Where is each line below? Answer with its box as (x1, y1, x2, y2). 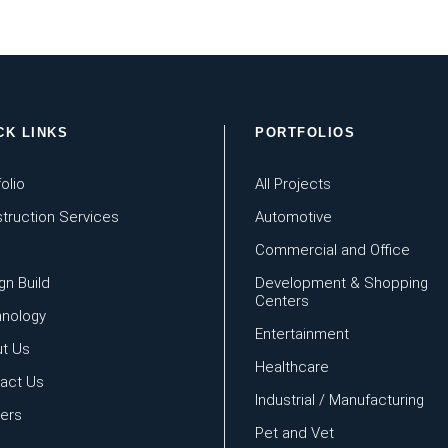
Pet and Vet (255, 424, 334, 443)
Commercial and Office (255, 241, 410, 260)
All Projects (255, 175, 331, 194)
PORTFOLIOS (255, 125, 355, 141)
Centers (255, 292, 309, 311)
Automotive (255, 208, 332, 227)
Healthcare (255, 358, 329, 377)
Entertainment (255, 325, 349, 344)
